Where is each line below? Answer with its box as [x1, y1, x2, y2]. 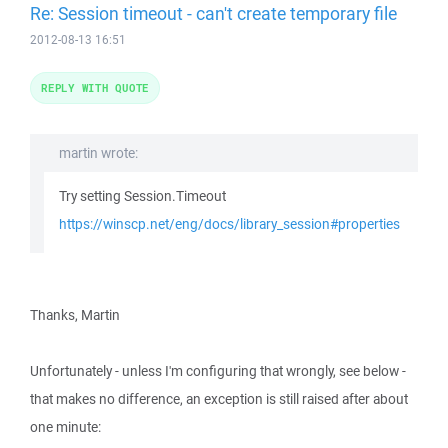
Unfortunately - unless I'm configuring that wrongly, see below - [30, 362, 406, 380]
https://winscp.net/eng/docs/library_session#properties [59, 215, 400, 233]
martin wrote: [59, 144, 138, 162]
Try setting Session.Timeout [59, 187, 226, 205]
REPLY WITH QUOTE [41, 80, 149, 95]
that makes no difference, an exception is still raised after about [30, 390, 408, 408]
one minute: [30, 418, 101, 436]
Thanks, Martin [30, 306, 120, 324]
